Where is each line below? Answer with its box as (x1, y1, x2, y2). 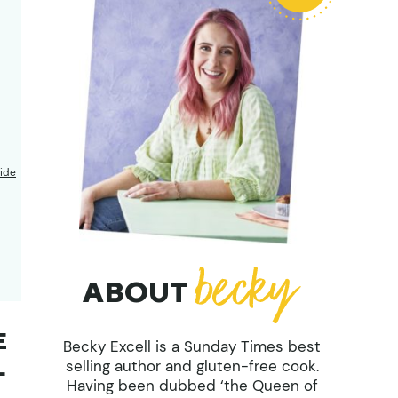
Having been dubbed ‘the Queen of (66, 375, 318, 395)
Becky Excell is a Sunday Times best (63, 336, 321, 356)
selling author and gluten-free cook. (65, 355, 319, 376)
